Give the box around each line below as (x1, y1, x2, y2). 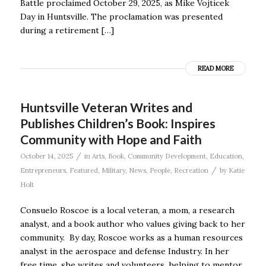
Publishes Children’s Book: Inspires (20, 115, 216, 131)
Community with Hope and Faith (20, 131, 202, 147)
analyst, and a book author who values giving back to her (20, 218, 245, 229)
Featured (69, 166, 98, 175)
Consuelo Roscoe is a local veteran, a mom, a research (20, 204, 235, 216)
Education (209, 151, 242, 160)
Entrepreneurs (20, 166, 66, 175)
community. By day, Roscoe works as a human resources (20, 232, 243, 243)
